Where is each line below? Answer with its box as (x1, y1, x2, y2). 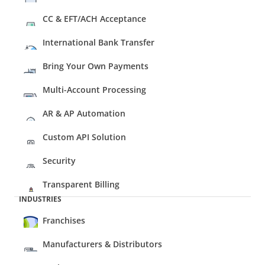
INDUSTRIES (19, 194, 62, 204)
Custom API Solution (43, 131, 126, 143)
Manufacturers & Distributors (43, 238, 162, 250)
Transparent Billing (43, 179, 119, 190)
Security (43, 155, 76, 166)
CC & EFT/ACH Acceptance (43, 13, 146, 24)
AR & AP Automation (43, 108, 125, 119)
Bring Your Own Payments (43, 60, 148, 72)
